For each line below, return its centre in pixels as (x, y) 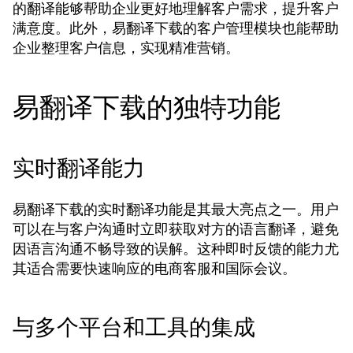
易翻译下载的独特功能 (147, 107)
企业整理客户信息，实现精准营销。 (126, 48)
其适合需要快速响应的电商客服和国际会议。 (154, 268)
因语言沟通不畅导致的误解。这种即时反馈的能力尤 (176, 249)
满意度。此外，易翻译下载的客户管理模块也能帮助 (176, 28)
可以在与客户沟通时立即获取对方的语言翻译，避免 (176, 229)
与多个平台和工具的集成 (134, 327)
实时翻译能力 (79, 168)
